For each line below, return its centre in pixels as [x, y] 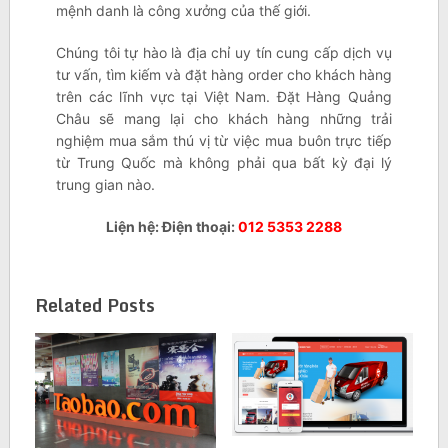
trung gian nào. [105, 185]
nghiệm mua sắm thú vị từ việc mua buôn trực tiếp [224, 141]
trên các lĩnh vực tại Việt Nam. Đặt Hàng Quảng [224, 97]
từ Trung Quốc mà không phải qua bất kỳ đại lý [224, 163]
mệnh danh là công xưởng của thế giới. [183, 11]
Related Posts [94, 305]
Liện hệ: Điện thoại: [171, 227]
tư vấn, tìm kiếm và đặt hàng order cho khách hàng [224, 75]
